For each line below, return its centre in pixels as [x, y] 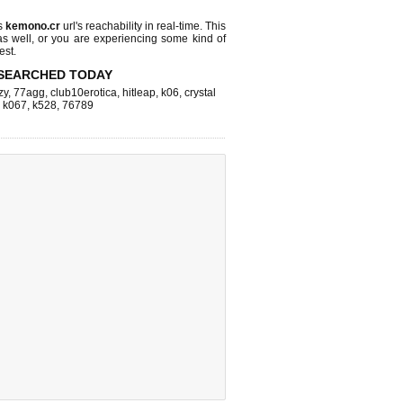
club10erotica [84, 93]
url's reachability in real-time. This [143, 26]
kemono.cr [33, 26]
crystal [200, 93]
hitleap [139, 93]
